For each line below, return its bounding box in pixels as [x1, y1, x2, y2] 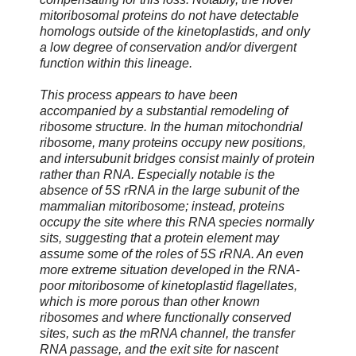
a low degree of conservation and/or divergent [40, 40, 296, 54]
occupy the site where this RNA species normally [40, 215, 314, 229]
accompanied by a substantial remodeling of [40, 103, 288, 118]
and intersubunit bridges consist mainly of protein [40, 151, 315, 165]
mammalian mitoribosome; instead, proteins [40, 199, 284, 213]
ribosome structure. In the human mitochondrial [40, 119, 303, 133]
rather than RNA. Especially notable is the [40, 167, 275, 181]
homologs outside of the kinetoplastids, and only [40, 24, 310, 38]
